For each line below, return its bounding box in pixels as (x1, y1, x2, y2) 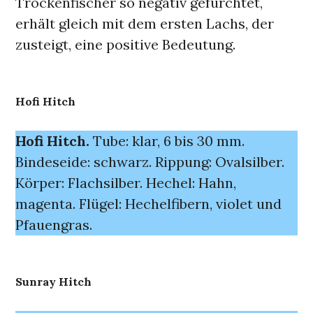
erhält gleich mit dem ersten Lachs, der (15, 15, 275, 32)
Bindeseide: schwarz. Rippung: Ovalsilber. (15, 153, 285, 170)
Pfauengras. (15, 216, 93, 233)
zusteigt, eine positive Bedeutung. (15, 36, 236, 53)
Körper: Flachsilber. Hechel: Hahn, (15, 174, 237, 191)
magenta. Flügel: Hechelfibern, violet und (15, 195, 282, 212)
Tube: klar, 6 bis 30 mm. (89, 132, 245, 150)
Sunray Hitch (15, 275, 92, 289)
